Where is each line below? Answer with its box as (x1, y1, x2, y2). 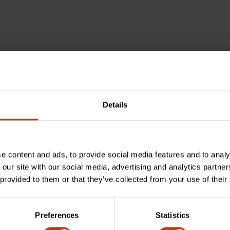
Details (102, 100, 128, 109)
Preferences (35, 210, 79, 220)
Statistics (156, 210, 189, 220)
